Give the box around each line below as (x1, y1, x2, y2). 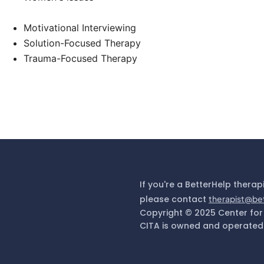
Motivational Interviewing (24, 22, 137, 34)
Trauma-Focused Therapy (24, 52, 138, 64)
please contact (140, 193, 209, 205)
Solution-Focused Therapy (24, 37, 141, 49)
